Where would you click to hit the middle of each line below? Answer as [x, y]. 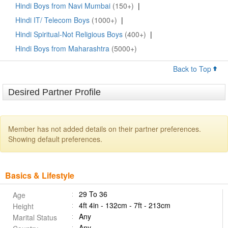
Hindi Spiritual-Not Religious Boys [69, 34]
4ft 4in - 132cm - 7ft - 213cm [125, 205]
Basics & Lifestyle [40, 176]
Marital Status [35, 218]
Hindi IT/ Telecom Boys [52, 20]
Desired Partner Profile [54, 92]
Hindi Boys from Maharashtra [62, 49]
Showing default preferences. [55, 139]
